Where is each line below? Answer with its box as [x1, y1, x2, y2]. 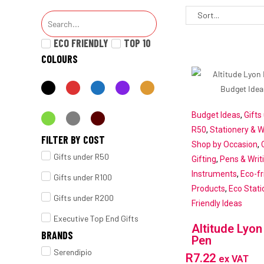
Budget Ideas [191, 110, 240, 120]
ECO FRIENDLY [54, 36, 109, 49]
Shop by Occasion [191, 140, 258, 150]
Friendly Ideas [191, 199, 242, 209]
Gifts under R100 [54, 172, 112, 183]
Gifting [191, 154, 216, 164]
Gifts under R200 [54, 193, 114, 203]
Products [191, 184, 225, 194]
